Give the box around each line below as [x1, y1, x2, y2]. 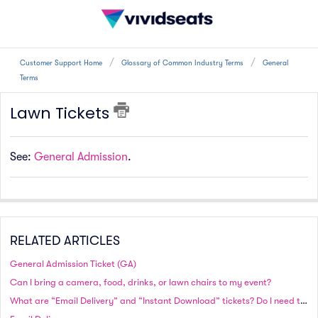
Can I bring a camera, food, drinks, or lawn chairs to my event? [10, 276, 271, 287]
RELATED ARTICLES [10, 233, 120, 248]
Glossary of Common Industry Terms [121, 59, 243, 67]
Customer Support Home [20, 59, 104, 67]
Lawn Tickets [10, 102, 114, 124]
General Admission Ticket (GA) [10, 258, 136, 269]
